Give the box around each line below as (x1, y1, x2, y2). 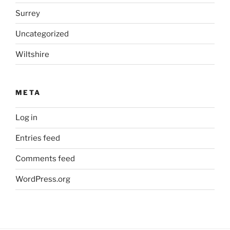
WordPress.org (15, 175, 70, 184)
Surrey (15, 8, 40, 18)
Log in (15, 113, 37, 123)
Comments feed (15, 154, 75, 164)
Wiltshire (15, 49, 49, 59)
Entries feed (15, 133, 60, 143)
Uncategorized (15, 29, 69, 39)
